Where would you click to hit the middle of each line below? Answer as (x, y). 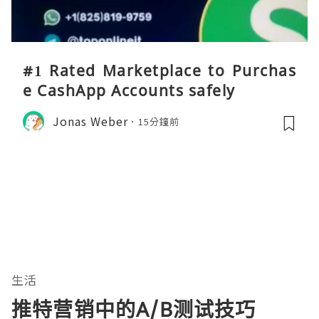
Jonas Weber (90, 121)
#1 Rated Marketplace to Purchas (159, 70)
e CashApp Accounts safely (129, 90)
